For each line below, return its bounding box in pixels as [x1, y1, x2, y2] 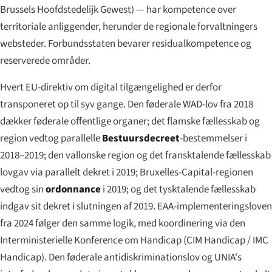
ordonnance [46, 182, 101, 197]
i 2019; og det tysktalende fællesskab [101, 182, 256, 197]
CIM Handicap [186, 233, 245, 248]
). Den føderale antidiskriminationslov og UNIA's [41, 250, 242, 265]
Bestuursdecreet [102, 131, 180, 146]
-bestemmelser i [180, 131, 247, 146]
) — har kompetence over [131, 2, 236, 17]
